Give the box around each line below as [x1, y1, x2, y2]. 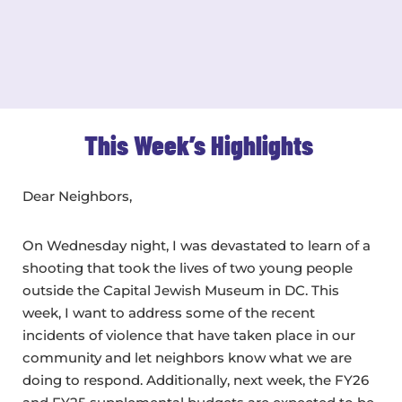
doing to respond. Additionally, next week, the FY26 [22, 371, 369, 389]
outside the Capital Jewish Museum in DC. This [22, 282, 339, 300]
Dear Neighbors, [22, 188, 132, 205]
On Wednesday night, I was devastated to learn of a [22, 237, 371, 255]
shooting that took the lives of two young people [22, 259, 353, 277]
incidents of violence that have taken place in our [22, 327, 355, 345]
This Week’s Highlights [83, 128, 319, 162]
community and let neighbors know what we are [22, 349, 352, 367]
